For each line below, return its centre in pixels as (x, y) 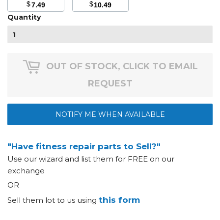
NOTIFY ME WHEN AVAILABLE (110, 114)
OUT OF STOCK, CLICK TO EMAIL (122, 67)
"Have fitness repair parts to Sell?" (84, 147)
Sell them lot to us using (53, 200)
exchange (26, 171)
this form (119, 200)
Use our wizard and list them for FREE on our (91, 159)
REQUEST (110, 84)
